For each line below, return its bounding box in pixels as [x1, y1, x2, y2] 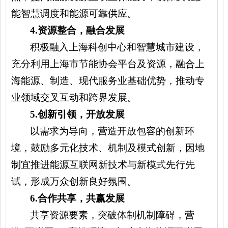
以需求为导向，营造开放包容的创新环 [30, 126, 195, 136]
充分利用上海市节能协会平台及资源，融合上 [11, 59, 205, 69]
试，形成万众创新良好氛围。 [11, 176, 137, 187]
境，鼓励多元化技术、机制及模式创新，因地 [11, 142, 205, 153]
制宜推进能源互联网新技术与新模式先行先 [11, 159, 195, 170]
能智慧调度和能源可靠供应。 [11, 8, 137, 19]
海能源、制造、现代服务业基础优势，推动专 [11, 75, 205, 86]
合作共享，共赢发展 [38, 193, 125, 204]
